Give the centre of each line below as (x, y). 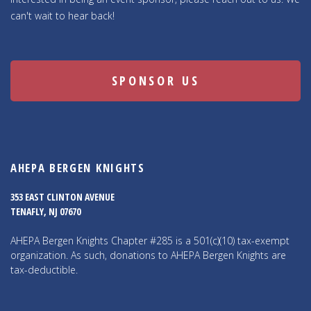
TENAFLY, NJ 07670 (45, 211)
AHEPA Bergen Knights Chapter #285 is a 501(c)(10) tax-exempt (150, 240)
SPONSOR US (155, 81)
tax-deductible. (44, 269)
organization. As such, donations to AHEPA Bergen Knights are (148, 255)
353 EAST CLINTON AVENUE (62, 196)
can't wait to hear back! (62, 16)
